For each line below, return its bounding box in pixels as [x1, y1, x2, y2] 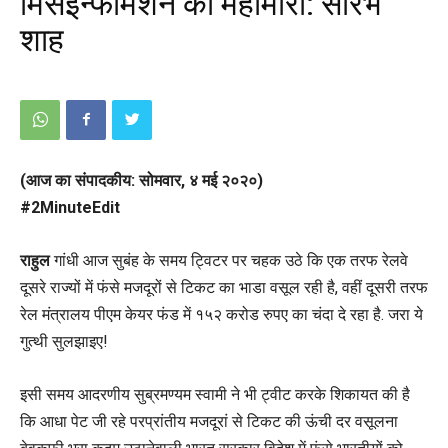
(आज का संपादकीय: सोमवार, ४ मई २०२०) [20, 170, 263, 190]
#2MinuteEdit [20, 197, 120, 217]
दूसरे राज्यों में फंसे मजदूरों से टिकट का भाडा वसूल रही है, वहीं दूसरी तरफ [20, 277, 428, 297]
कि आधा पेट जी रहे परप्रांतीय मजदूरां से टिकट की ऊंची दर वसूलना [20, 411, 398, 431]
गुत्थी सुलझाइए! [20, 331, 108, 351]
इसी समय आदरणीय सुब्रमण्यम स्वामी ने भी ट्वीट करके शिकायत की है [20, 384, 410, 404]
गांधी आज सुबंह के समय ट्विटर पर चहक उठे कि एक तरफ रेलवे [50, 250, 408, 270]
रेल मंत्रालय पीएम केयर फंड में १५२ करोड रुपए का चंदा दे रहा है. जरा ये [20, 304, 423, 324]
